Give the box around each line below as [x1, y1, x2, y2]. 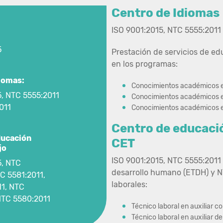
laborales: [111, 180, 147, 189]
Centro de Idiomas [111, 6, 220, 20]
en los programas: [111, 59, 178, 69]
